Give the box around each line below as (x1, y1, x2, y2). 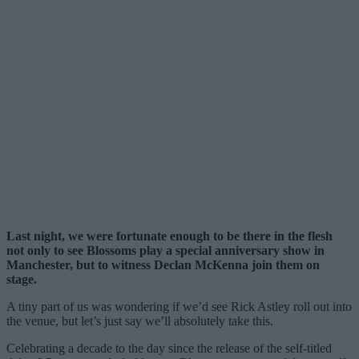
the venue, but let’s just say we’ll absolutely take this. (6, 313, 273, 328)
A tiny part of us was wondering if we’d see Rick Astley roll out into (6, 299, 352, 313)
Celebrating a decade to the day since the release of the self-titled (6, 341, 332, 355)
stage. (6, 272, 37, 286)
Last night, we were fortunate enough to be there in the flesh (6, 228, 333, 243)
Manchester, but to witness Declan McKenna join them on (6, 257, 320, 272)
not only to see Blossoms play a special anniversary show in (6, 243, 325, 257)
